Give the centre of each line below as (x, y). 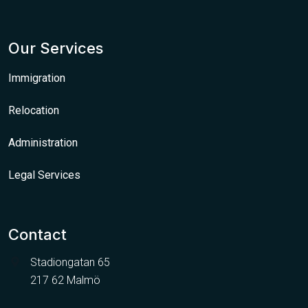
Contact (37, 234)
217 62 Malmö (65, 280)
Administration (43, 142)
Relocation (34, 110)
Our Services (56, 48)
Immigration (37, 78)
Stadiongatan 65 (70, 262)
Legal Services (44, 175)
